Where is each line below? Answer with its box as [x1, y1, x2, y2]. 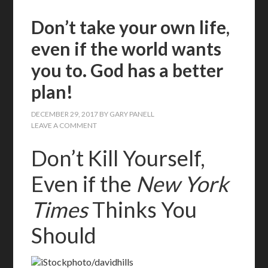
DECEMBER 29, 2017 [31, 109, 99, 118]
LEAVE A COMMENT [31, 121, 98, 130]
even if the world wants [31, 38, 222, 59]
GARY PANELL [109, 109, 155, 118]
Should [31, 222, 97, 248]
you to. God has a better [31, 59, 224, 81]
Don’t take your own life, [31, 16, 230, 38]
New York [136, 170, 229, 197]
